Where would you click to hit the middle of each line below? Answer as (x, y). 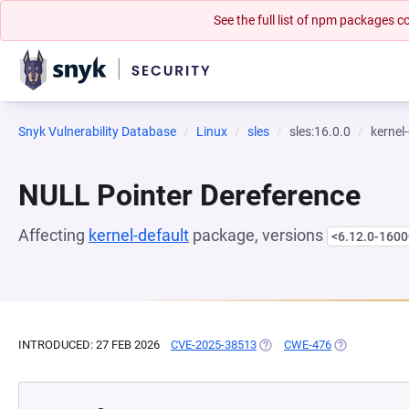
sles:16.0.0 (320, 131)
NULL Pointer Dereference (189, 195)
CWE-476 (308, 345)
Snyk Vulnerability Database (97, 131)
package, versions (258, 235)
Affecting (53, 235)
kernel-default (139, 235)
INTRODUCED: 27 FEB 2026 (89, 345)
